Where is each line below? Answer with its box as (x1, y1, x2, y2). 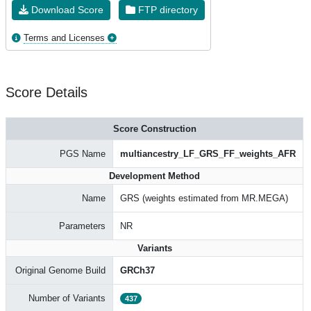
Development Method (109, 171, 200, 181)
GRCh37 (120, 265, 155, 276)
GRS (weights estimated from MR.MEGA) (120, 193, 288, 203)
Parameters (59, 221, 106, 231)
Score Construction (112, 124, 196, 134)
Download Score (28, 4, 103, 15)
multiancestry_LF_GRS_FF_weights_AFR (120, 149, 296, 159)
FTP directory (135, 4, 198, 15)
